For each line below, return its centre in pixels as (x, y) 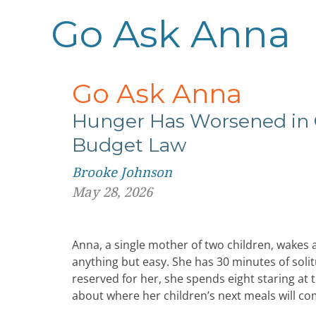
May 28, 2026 (112, 192)
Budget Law (129, 145)
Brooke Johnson (122, 172)
